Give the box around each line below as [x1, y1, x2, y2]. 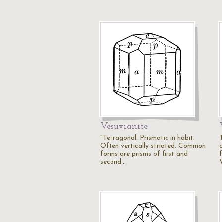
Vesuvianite [100, 122, 148, 131]
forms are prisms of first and [100, 150, 188, 158]
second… [100, 158, 126, 166]
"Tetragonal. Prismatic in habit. [100, 134, 195, 142]
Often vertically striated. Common [100, 142, 206, 150]
